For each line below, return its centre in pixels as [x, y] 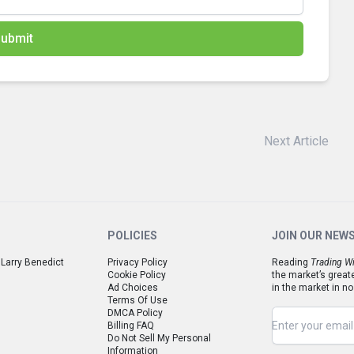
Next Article [296, 141]
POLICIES [132, 235]
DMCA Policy [135, 313]
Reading [291, 262]
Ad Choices [133, 288]
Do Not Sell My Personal [159, 338]
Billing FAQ [131, 326]
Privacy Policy [137, 262]
